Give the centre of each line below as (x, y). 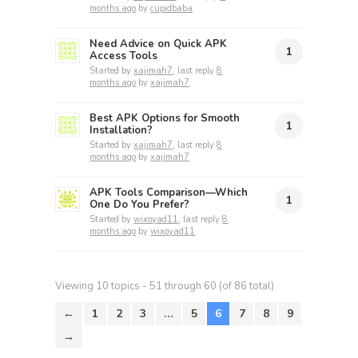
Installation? (121, 131)
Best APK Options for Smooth (165, 119)
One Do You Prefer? (140, 205)
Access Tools (124, 56)
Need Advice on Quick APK (159, 44)
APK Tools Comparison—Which (169, 193)
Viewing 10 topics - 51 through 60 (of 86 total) (165, 286)
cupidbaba (172, 9)
